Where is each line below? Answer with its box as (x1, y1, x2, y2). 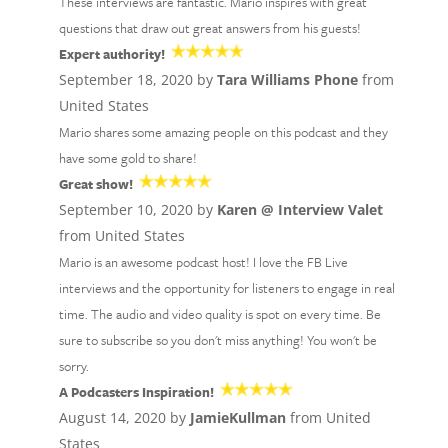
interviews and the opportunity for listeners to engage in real (58, 278, 395, 298)
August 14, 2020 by (58, 408, 190, 427)
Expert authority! (58, 44, 165, 64)
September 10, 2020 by (58, 200, 217, 219)
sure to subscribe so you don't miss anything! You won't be (58, 330, 377, 350)
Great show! (58, 174, 133, 194)
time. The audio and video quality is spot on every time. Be (58, 304, 381, 324)
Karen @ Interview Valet (216, 200, 383, 219)
